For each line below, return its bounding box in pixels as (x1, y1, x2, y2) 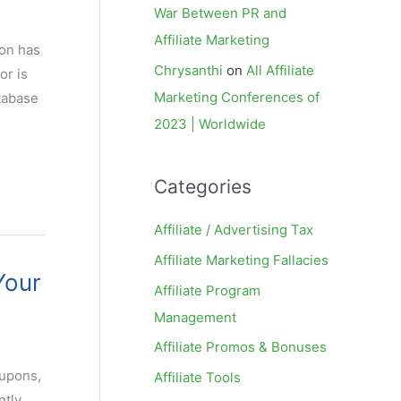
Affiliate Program (154, 281, 260, 299)
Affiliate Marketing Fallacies (154, 251, 328, 269)
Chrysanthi (154, 62, 223, 79)
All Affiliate (246, 62, 314, 79)
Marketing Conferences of (154, 89, 320, 106)
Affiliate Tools (154, 369, 241, 386)
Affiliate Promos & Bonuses (154, 338, 327, 356)
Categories (154, 175, 252, 198)
